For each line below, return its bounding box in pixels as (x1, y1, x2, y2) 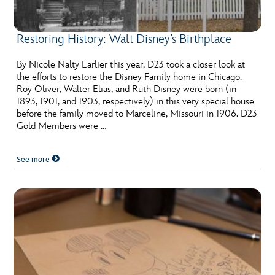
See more (17, 155, 52, 165)
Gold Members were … (17, 120, 107, 133)
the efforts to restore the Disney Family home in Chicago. (17, 71, 242, 83)
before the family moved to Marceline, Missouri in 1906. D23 (17, 108, 258, 120)
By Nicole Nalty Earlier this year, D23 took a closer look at (17, 59, 246, 71)
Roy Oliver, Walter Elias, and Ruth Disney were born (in (17, 83, 237, 96)
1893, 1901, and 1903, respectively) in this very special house (17, 96, 255, 108)
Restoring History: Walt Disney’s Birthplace (17, 32, 232, 47)
